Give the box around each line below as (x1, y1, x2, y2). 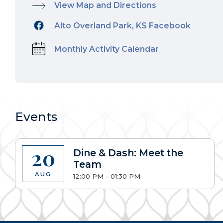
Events (15, 109, 57, 124)
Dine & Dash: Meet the (73, 146, 183, 159)
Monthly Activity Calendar (54, 44, 159, 54)
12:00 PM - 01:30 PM (73, 172, 140, 181)
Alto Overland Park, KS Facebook (54, 20, 191, 30)
